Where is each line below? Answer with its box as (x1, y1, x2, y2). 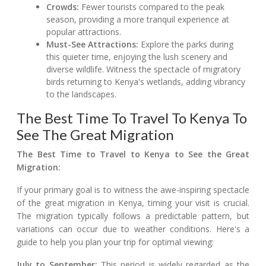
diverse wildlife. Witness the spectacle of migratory (46, 64, 241, 75)
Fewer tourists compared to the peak (79, 1, 225, 13)
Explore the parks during (138, 39, 234, 50)
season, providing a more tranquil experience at (46, 14, 230, 26)
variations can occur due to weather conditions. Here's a (17, 223, 249, 235)
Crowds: (46, 1, 80, 13)
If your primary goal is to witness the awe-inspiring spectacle (17, 184, 249, 196)
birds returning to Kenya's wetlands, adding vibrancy (46, 76, 246, 88)
